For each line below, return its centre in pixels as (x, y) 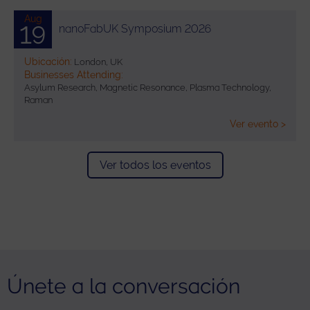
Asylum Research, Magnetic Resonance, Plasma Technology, (148, 87)
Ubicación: (48, 61)
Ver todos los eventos (155, 165)
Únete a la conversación (124, 286)
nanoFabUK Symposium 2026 (135, 28)
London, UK (97, 62)
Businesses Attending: (74, 74)
